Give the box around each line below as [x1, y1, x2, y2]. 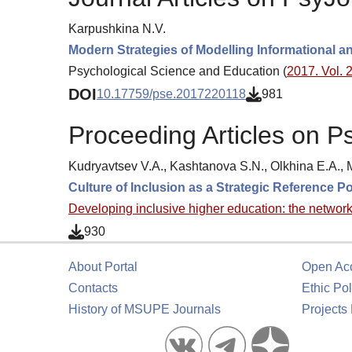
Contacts [68, 281, 118, 295]
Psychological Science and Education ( [68, 64, 287, 78]
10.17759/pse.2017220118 [97, 87, 246, 101]
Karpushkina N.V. [68, 21, 166, 35]
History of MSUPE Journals [68, 302, 221, 316]
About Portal [68, 260, 137, 273]
